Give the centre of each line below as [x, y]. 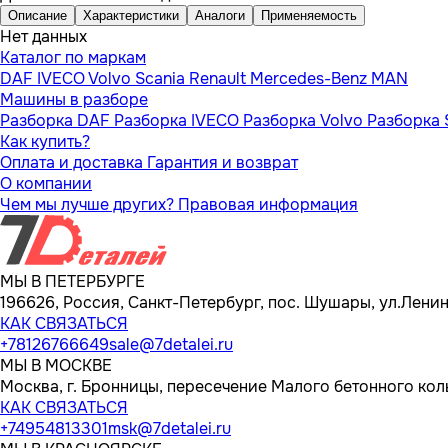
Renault [219, 78]
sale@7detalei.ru [171, 344]
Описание [37, 15]
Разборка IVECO [178, 120]
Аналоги [220, 15]
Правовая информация [268, 204]
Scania [162, 78]
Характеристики [131, 15]
